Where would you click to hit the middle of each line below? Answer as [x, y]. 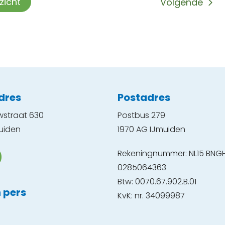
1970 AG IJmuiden [151, 130]
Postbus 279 [141, 116]
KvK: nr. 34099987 [151, 196]
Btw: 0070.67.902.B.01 [157, 182]
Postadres [144, 98]
